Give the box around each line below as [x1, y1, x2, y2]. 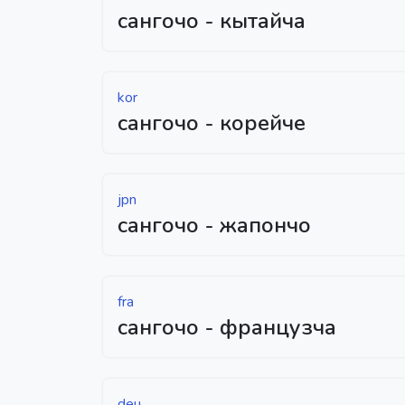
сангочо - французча [118, 312, 336, 342]
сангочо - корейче [118, 108, 306, 137]
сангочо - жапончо [118, 210, 311, 240]
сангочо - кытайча [118, 5, 306, 35]
